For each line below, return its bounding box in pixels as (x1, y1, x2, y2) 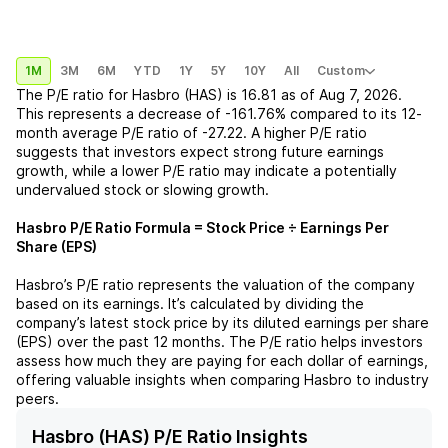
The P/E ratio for (16, 86, 132, 103)
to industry (352, 371, 429, 388)
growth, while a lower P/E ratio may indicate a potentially (16, 162, 397, 179)
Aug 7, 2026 (319, 86, 398, 103)
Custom (317, 63, 365, 78)
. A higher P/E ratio (243, 124, 367, 141)
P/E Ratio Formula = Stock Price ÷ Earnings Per (67, 219, 389, 236)
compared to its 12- (290, 105, 422, 122)
